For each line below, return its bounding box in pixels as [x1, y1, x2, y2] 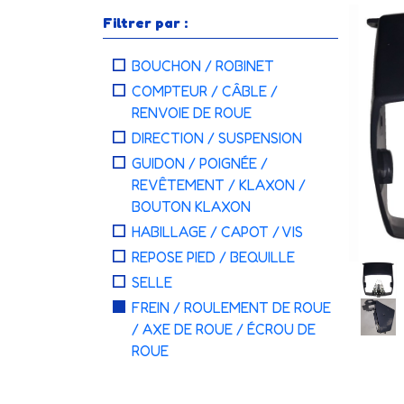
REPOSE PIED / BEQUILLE [132, 248, 295, 266]
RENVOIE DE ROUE [132, 104, 252, 122]
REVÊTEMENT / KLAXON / [132, 176, 306, 194]
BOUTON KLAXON [132, 197, 251, 216]
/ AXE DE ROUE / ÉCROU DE [132, 320, 316, 338]
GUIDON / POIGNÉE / [132, 154, 268, 172]
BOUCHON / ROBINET [132, 57, 274, 75]
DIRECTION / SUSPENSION [132, 129, 302, 147]
